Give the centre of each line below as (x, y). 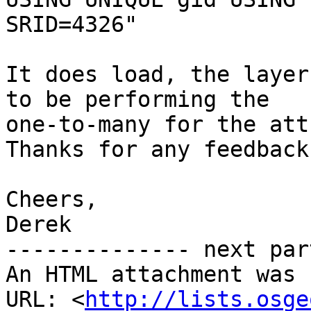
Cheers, (52, 200)
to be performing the (137, 100)
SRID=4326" (72, 25)
